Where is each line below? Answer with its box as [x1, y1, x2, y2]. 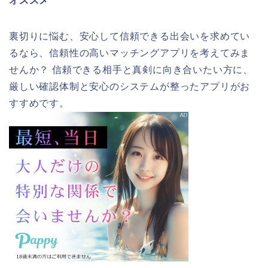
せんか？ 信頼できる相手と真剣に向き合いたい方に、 [9, 65, 253, 75]
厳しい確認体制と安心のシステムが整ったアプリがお [9, 81, 251, 92]
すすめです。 [9, 98, 69, 109]
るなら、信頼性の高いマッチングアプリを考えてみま [9, 48, 251, 59]
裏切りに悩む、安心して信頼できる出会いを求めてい [9, 31, 251, 42]
